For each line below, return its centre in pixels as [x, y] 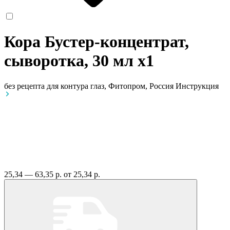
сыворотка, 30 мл [71, 61]
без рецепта [24, 86]
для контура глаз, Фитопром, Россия [111, 86]
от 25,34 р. [82, 174]
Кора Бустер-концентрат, [97, 42]
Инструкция [197, 86]
